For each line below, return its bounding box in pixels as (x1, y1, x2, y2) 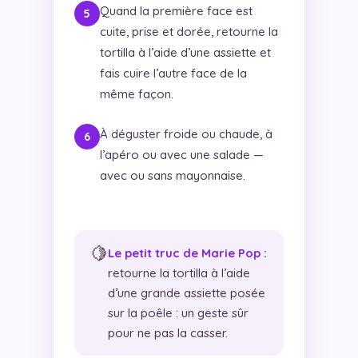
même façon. (99, 86, 173, 102)
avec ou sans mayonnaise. (99, 168, 245, 184)
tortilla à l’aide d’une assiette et (99, 45, 271, 61)
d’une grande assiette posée (107, 285, 265, 301)
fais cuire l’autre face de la (99, 66, 247, 82)
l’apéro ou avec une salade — (99, 147, 264, 163)
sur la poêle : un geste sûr (107, 305, 249, 321)
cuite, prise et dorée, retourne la (99, 24, 278, 40)
